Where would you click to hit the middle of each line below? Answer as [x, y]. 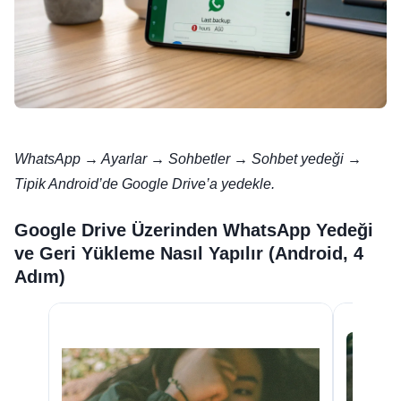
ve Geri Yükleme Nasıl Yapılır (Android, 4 [189, 254]
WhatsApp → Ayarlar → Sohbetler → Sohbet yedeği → [188, 159]
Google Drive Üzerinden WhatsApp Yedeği [194, 230]
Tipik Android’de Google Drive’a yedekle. [145, 184]
